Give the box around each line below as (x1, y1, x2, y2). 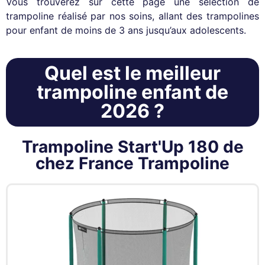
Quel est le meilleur (44, 61, 221, 85)
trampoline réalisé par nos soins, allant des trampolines (6, 10, 259, 22)
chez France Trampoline (35, 153, 230, 173)
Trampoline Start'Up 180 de (21, 136, 244, 157)
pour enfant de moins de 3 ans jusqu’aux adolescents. (6, 24, 246, 37)
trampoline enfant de (37, 80, 228, 104)
